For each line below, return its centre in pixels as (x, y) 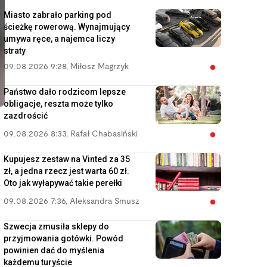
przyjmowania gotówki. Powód (63, 238)
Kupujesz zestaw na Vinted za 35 (67, 159)
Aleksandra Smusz (105, 202)
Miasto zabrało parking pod (58, 15)
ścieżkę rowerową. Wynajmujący (67, 27)
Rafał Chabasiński (104, 134)
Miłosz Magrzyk (100, 67)
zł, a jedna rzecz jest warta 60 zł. (66, 171)
